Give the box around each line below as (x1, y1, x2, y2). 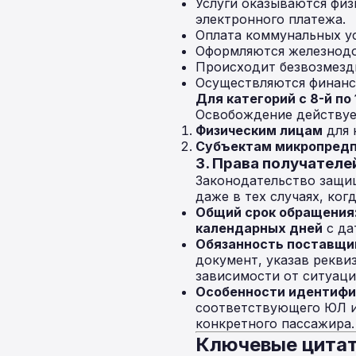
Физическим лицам (195, 122, 323, 138)
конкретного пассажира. (195, 315, 354, 331)
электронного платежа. (195, 11, 346, 27)
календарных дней (195, 220, 323, 236)
